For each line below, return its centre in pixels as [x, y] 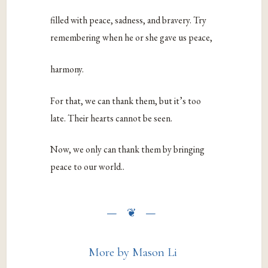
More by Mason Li [133, 252]
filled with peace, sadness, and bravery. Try [129, 20]
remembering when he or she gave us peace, [133, 38]
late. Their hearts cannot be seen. [112, 118]
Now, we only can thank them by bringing [128, 150]
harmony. [67, 69]
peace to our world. [87, 167]
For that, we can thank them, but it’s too [126, 100]
